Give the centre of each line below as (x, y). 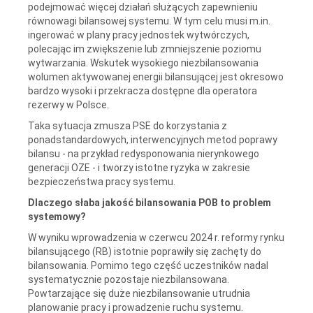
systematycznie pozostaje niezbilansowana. (129, 279)
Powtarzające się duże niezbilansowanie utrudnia (139, 293)
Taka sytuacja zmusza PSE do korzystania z (128, 125)
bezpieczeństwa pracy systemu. (102, 181)
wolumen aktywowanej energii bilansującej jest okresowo (156, 77)
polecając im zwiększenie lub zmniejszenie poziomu (145, 49)
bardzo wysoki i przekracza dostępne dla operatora (143, 90)
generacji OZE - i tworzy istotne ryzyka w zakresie (139, 167)
